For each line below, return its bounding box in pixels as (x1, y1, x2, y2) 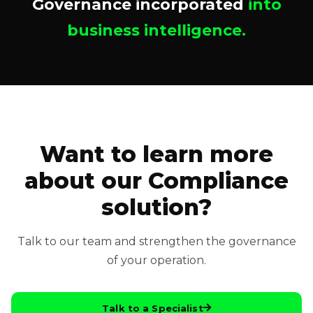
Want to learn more (40, 140, 273, 168)
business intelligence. (67, 20, 246, 40)
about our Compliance (24, 166, 289, 194)
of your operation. (107, 253, 206, 267)
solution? (101, 193, 212, 221)
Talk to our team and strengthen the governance (17, 234, 296, 248)
